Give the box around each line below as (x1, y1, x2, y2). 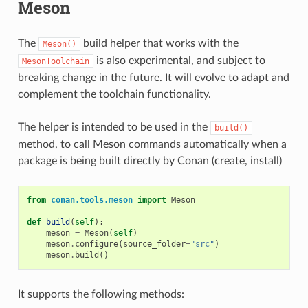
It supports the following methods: (17, 288, 184, 300)
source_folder (122, 239, 186, 249)
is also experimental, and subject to (93, 54, 265, 66)
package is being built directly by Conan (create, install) (17, 155, 282, 166)
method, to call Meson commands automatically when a (17, 138, 287, 150)
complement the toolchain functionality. (17, 88, 211, 100)
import (137, 195, 166, 205)
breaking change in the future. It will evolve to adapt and (17, 71, 289, 83)
